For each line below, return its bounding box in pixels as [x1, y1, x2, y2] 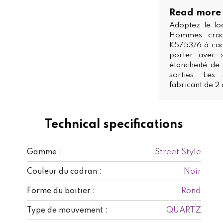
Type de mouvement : [27, 206, 108, 215]
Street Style [155, 147, 201, 156]
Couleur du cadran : [27, 167, 102, 176]
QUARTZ [166, 206, 201, 215]
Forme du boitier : [27, 187, 95, 195]
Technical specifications [45, 118, 183, 131]
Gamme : [27, 148, 61, 156]
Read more [169, 8, 221, 17]
